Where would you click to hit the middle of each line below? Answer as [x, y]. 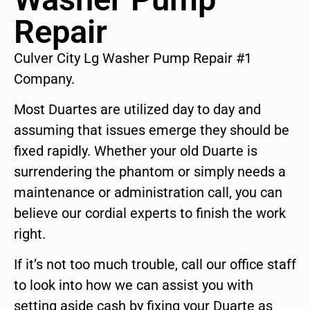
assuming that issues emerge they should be [152, 130]
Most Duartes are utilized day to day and [137, 110]
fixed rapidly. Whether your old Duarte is [136, 151]
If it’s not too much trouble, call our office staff [155, 265]
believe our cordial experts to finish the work [150, 213]
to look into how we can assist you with [134, 285]
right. [30, 234]
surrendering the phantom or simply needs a [150, 172]
